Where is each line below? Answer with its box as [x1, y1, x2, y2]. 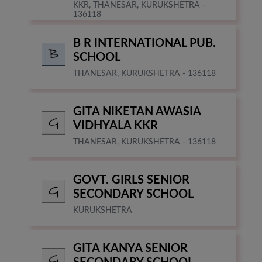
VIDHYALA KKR [73, 120, 158, 132]
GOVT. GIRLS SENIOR [73, 174, 189, 187]
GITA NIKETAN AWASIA [73, 106, 201, 118]
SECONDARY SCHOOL [73, 188, 194, 201]
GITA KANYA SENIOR [73, 243, 188, 255]
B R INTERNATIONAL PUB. [73, 37, 216, 50]
